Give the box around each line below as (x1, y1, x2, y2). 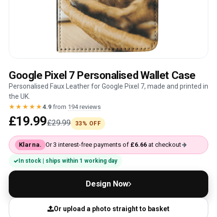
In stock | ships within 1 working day (18, 157, 117, 164)
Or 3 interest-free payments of (45, 141, 130, 148)
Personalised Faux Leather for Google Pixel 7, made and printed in (9, 82, 208, 90)
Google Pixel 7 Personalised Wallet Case (9, 69, 196, 81)
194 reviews (68, 103, 101, 110)
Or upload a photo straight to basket (54, 204, 170, 213)
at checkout (146, 141, 181, 148)
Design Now (85, 179, 129, 188)
